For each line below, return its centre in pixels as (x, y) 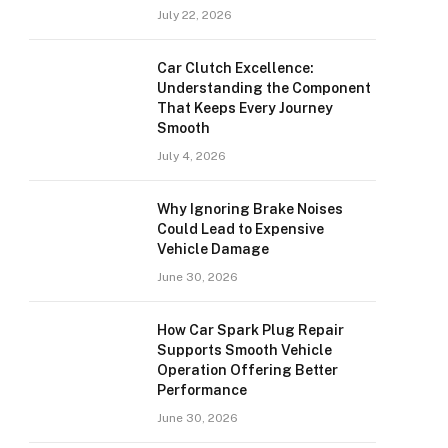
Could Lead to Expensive (240, 229)
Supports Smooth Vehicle (244, 350)
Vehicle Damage (213, 249)
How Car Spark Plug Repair (250, 330)
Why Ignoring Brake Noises (250, 209)
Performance (202, 390)
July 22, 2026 (194, 15)
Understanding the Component (264, 88)
